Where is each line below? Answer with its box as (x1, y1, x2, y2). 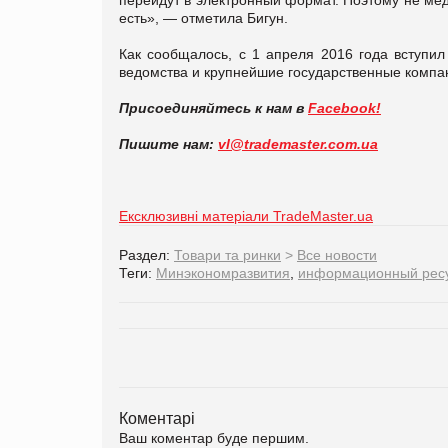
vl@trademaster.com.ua (218, 135, 378, 152)
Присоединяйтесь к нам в (119, 99, 308, 116)
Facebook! (308, 99, 381, 116)
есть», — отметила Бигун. (119, 9, 288, 26)
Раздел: (119, 246, 174, 263)
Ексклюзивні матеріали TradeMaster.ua (119, 207, 373, 224)
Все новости (297, 246, 377, 263)
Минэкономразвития (156, 264, 290, 281)
